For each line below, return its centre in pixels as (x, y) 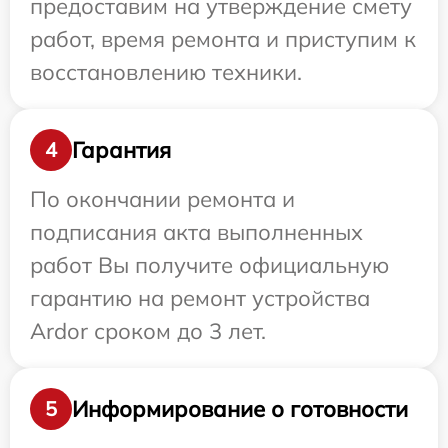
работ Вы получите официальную (209, 265)
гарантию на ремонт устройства (200, 298)
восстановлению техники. (166, 72)
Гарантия (121, 149)
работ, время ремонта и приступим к (223, 39)
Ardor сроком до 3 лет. (148, 331)
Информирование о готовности (240, 408)
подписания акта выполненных (196, 232)
